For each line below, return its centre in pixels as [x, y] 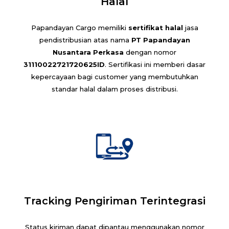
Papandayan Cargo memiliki [79, 27]
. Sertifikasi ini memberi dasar [155, 64]
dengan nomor [150, 52]
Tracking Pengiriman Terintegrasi [114, 201]
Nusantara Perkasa [88, 52]
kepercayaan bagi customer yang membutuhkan [114, 76]
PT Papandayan [161, 40]
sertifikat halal [155, 27]
